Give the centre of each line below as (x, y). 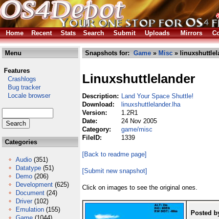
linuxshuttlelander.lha (151, 104)
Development (34, 185)
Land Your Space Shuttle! (157, 96)
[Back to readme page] (114, 154)
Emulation (30, 209)
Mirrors (191, 33)
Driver (24, 201)
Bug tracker (21, 87)
